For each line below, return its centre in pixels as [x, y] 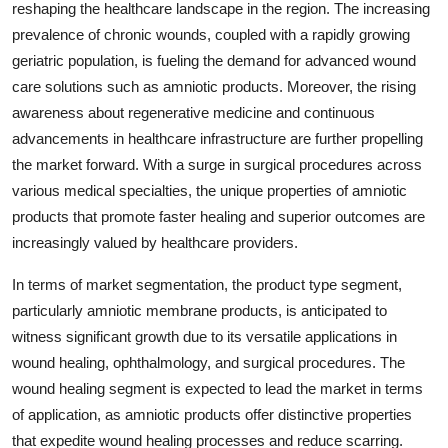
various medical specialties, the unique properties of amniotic [209, 190]
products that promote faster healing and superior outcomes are [218, 216]
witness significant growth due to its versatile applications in [204, 336]
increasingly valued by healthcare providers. [155, 242]
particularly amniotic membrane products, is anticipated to [199, 310]
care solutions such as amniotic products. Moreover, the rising [214, 86]
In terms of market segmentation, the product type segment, [207, 284]
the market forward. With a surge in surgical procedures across [217, 164]
